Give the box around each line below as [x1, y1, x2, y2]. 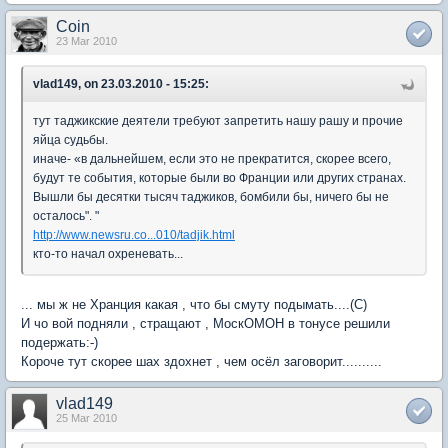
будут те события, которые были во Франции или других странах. [33, 171, 406, 186]
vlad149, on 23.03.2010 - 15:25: [33, 77, 209, 92]
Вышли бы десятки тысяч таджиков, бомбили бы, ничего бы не [33, 190, 389, 205]
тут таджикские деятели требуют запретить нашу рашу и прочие [33, 114, 403, 129]
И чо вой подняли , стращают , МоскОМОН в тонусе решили [21, 316, 390, 332]
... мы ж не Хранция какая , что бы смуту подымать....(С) [21, 297, 367, 313]
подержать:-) [21, 335, 98, 351]
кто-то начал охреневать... [33, 247, 183, 262]
